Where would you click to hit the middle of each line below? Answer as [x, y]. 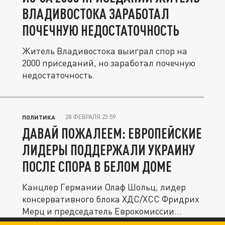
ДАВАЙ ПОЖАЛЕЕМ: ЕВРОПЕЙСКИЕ [112, 133]
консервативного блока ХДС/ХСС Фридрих [111, 199]
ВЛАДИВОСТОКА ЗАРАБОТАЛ [96, 14]
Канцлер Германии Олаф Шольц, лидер [104, 187]
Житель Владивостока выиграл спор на [105, 51]
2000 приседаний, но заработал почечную [109, 63]
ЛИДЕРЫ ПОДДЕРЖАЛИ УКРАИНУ [108, 150]
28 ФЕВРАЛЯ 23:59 [90, 117]
